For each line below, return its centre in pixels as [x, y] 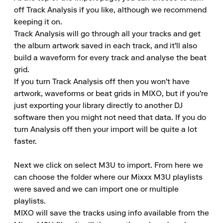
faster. [25, 142]
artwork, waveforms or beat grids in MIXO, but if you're [111, 94]
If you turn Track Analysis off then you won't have [102, 82]
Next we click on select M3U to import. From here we [109, 166]
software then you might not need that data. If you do [110, 118]
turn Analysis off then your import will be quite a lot [106, 130]
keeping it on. [38, 22]
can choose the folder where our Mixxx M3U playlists [108, 178]
